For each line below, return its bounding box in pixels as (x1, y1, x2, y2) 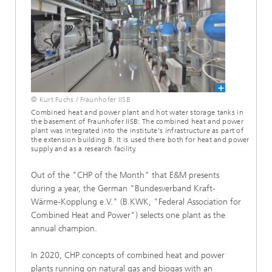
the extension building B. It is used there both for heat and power (31, 135, 250, 144)
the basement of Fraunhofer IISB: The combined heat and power (31, 117, 243, 126)
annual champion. (31, 223, 97, 234)
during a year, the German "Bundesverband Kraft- (31, 183, 216, 194)
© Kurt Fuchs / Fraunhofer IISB (31, 95, 131, 104)
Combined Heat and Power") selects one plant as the (31, 210, 225, 220)
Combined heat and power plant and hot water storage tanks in (31, 108, 243, 117)
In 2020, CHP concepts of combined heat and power (31, 250, 225, 260)
